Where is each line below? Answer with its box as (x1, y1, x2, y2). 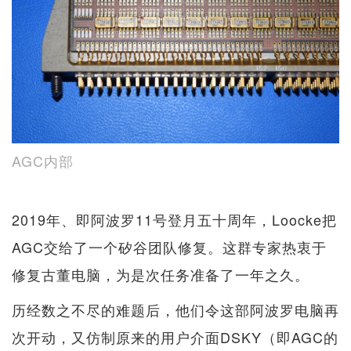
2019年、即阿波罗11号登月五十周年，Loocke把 (12, 208, 337, 230)
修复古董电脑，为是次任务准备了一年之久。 (12, 263, 309, 284)
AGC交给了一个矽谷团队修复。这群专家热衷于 (12, 236, 327, 257)
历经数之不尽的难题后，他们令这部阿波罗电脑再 (12, 299, 339, 320)
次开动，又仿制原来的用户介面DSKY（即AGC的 (12, 326, 338, 347)
